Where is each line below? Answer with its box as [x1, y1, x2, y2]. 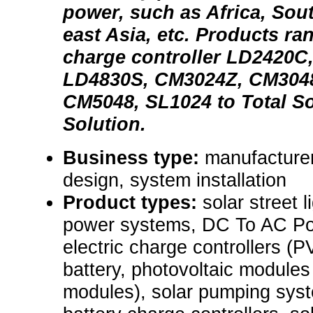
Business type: [63, 147, 205, 169]
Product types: [63, 191, 203, 214]
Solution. [63, 113, 146, 136]
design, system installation [63, 169, 286, 191]
